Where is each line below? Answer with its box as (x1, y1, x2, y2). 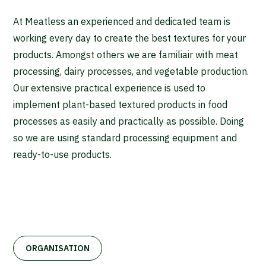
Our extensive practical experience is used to (13, 81, 206, 94)
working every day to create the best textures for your (13, 31, 246, 44)
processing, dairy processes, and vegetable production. (13, 65, 249, 77)
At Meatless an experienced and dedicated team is (13, 15, 231, 27)
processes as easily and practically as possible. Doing (13, 115, 245, 127)
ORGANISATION (26, 242, 90, 254)
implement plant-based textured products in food (13, 98, 228, 110)
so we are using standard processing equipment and (13, 131, 237, 144)
